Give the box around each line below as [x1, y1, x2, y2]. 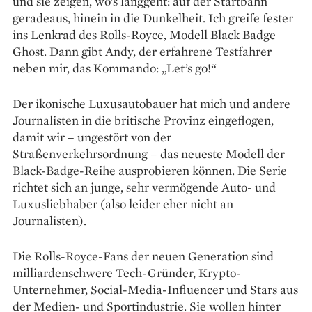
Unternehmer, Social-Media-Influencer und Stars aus [13, 281, 298, 297]
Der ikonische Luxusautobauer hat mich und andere [13, 95, 290, 111]
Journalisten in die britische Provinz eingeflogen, [13, 111, 274, 128]
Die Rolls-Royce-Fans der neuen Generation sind [13, 247, 274, 264]
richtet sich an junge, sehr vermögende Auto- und [13, 178, 276, 195]
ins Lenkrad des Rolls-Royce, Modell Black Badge [13, 26, 276, 42]
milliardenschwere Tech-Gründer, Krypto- [13, 264, 241, 281]
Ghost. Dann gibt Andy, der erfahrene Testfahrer [13, 42, 272, 59]
